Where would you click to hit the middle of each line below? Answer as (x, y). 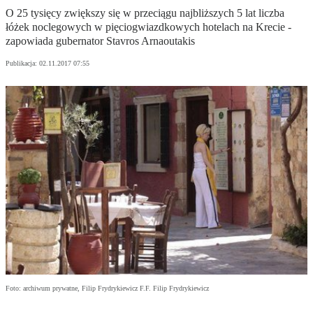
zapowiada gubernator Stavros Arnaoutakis (100, 41)
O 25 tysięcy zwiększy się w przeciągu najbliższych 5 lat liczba (145, 13)
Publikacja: (22, 64)
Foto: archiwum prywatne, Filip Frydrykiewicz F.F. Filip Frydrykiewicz (107, 289)
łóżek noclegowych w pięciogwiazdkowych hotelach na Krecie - (148, 27)
